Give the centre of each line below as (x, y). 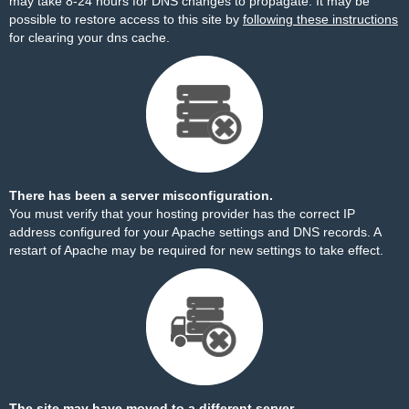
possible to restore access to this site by (126, 19)
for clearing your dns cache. (89, 37)
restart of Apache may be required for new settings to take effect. (196, 250)
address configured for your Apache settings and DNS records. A (195, 232)
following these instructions (320, 19)
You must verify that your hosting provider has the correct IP (182, 214)
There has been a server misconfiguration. (141, 195)
